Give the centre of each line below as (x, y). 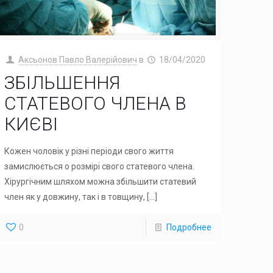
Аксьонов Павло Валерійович (77, 59)
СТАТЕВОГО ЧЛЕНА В (96, 103)
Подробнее (189, 227)
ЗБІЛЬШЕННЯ (62, 82)
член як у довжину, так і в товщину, (75, 197)
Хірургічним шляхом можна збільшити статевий (101, 181)
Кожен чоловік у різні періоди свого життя (89, 151)
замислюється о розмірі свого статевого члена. (100, 166)
